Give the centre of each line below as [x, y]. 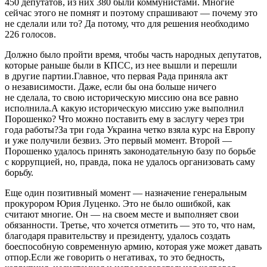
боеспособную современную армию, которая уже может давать [133, 246]
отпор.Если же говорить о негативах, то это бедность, [115, 257]
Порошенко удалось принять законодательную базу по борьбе [130, 151]
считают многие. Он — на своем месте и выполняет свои [122, 214]
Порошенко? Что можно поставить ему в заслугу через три [125, 119]
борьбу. [19, 172]
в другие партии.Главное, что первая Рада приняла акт [116, 76]
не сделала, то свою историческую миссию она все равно [122, 97]
